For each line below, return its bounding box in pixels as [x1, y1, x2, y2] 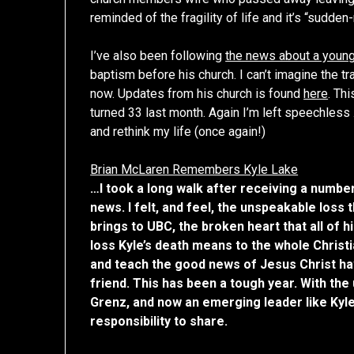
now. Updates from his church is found [90, 86, 304, 102]
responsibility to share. [90, 314, 228, 330]
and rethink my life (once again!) [90, 124, 266, 140]
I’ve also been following [90, 48, 226, 64]
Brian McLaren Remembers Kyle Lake [90, 162, 299, 178]
